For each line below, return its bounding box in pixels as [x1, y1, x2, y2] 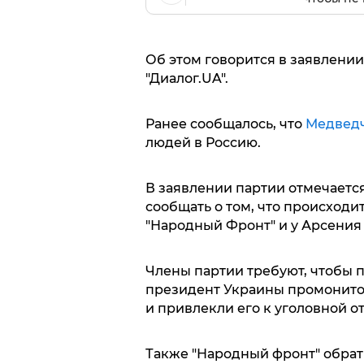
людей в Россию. [145, 135, 261, 151]
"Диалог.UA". [145, 71, 228, 87]
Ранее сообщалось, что [145, 116, 305, 132]
